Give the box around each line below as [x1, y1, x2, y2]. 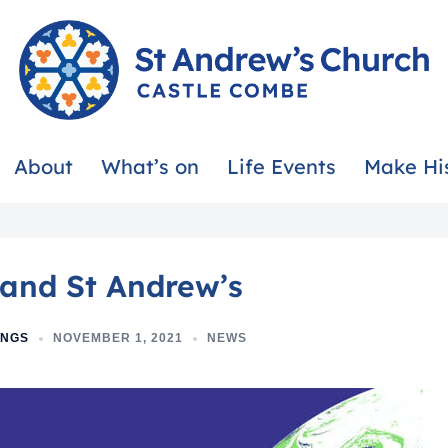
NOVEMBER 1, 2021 [52, 331, 183, 345]
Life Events [227, 154, 336, 179]
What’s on [101, 154, 199, 179]
